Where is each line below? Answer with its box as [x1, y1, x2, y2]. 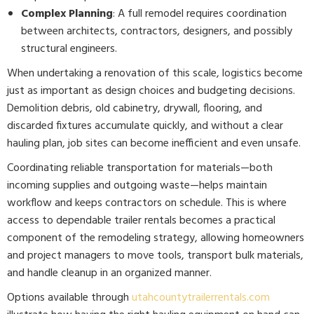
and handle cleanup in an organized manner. [7, 264, 212, 282]
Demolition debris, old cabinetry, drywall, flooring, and [7, 100, 262, 118]
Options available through [7, 289, 132, 307]
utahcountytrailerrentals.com [132, 289, 270, 307]
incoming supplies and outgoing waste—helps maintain [7, 177, 267, 195]
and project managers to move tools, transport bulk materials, [7, 247, 303, 265]
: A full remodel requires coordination [113, 5, 287, 23]
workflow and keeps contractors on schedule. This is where [7, 194, 287, 212]
